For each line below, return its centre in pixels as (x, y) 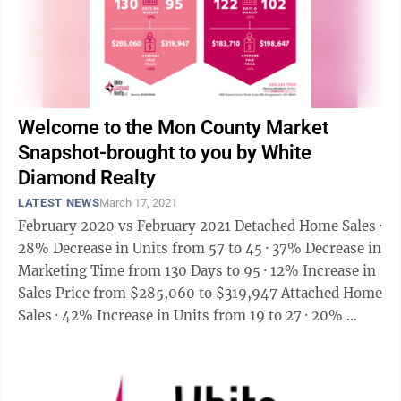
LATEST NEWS (59, 203)
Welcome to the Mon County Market (173, 128)
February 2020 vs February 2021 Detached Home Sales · (126, 226)
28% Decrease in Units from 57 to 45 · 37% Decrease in (142, 248)
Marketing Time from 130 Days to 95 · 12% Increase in (141, 271)
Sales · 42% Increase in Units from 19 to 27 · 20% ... (331, 316)
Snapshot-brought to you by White (165, 153)
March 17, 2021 (139, 203)
